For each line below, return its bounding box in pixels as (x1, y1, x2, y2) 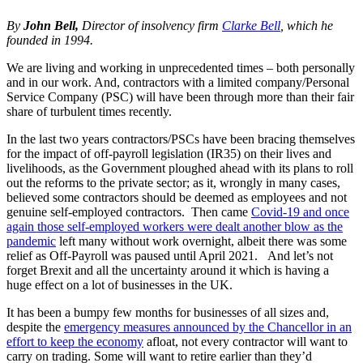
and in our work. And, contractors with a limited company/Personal (6, 75, 349, 90)
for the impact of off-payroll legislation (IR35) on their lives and (6, 147, 331, 161)
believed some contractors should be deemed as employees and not (6, 190, 347, 205)
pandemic (6, 234, 56, 249)
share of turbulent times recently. (6, 105, 172, 119)
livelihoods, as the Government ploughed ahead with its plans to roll (6, 161, 353, 176)
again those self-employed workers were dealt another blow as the (6, 220, 343, 234)
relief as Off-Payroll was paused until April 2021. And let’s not (6, 249, 333, 263)
